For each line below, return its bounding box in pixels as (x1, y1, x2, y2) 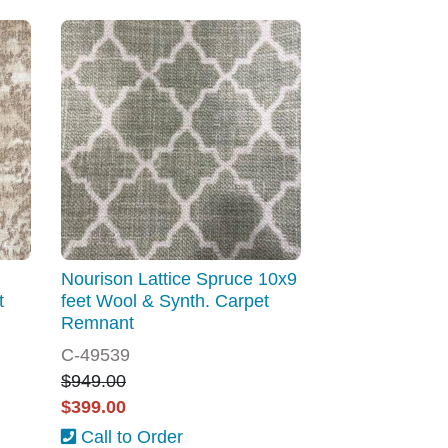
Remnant (61, 311, 134, 333)
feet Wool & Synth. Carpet (61, 289, 269, 311)
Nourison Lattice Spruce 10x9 (61, 267, 297, 289)
